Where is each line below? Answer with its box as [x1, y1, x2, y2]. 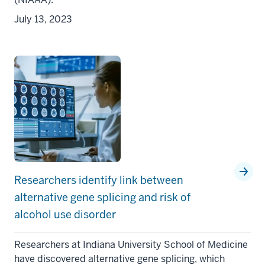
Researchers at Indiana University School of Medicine [14, 238, 248, 251]
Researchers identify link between [14, 173, 183, 188]
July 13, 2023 [14, 13, 72, 26]
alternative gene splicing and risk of [14, 190, 190, 205]
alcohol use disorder [14, 208, 116, 222]
